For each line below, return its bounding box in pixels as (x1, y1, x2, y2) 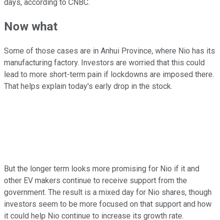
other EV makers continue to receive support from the (4, 176, 187, 186)
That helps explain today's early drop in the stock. (4, 82, 174, 91)
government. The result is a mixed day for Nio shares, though (4, 188, 212, 197)
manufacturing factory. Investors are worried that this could (4, 58, 205, 68)
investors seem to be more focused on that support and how (4, 199, 212, 209)
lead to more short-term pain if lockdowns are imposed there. (4, 70, 214, 80)
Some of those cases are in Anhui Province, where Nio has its (4, 46, 215, 56)
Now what (4, 20, 57, 34)
